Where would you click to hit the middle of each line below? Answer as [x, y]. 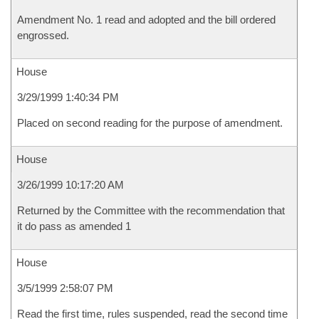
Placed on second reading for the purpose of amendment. [150, 123]
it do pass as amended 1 [74, 226]
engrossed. [43, 35]
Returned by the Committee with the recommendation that [151, 210]
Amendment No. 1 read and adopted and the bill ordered [146, 20]
